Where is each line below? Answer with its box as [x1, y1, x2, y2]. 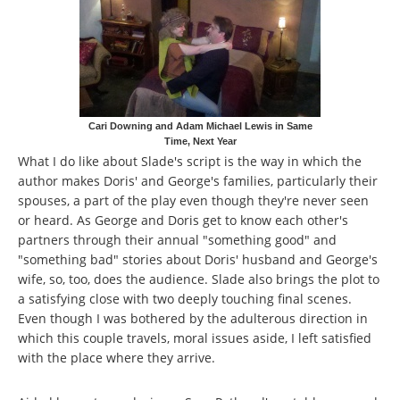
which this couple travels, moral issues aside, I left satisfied [18, 329, 371, 347]
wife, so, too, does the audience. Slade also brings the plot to [18, 271, 379, 288]
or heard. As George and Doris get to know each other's [18, 212, 348, 229]
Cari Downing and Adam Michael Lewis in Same [87, 121, 312, 132]
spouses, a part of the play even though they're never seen [18, 192, 369, 210]
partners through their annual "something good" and [18, 231, 337, 249]
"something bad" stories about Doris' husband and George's [18, 251, 378, 269]
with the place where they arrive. [18, 349, 215, 367]
